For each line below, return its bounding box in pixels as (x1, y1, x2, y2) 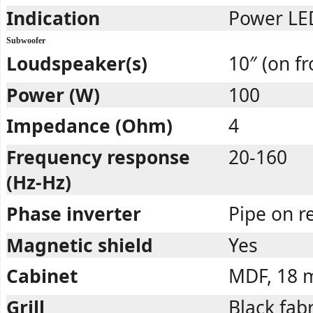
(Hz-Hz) (6, 170, 71, 196)
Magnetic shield (6, 232, 153, 258)
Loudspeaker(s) (6, 50, 147, 76)
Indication (6, 5, 100, 31)
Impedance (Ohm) (6, 113, 173, 139)
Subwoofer (6, 36, 45, 45)
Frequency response (6, 145, 190, 170)
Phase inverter (6, 201, 141, 226)
